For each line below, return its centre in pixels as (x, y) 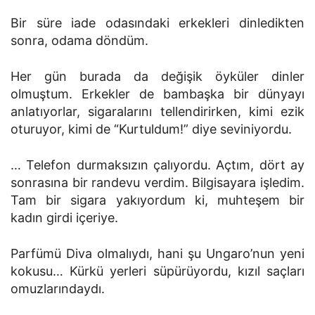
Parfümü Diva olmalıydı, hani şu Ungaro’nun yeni (157, 253)
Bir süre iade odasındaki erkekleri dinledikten (157, 23)
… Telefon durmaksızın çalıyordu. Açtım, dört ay (157, 165)
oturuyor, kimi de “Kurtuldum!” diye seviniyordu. (151, 129)
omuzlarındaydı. (58, 289)
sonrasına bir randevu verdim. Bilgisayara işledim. (157, 182)
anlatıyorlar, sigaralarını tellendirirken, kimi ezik (157, 111)
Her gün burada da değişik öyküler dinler (157, 76)
